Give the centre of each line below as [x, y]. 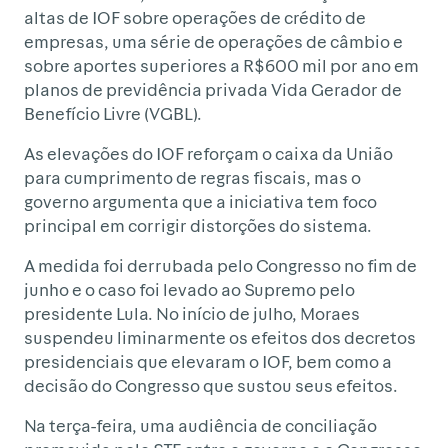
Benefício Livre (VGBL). [113, 113]
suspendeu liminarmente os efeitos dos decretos [220, 337]
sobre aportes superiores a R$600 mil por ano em [221, 65]
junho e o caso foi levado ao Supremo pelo [189, 289]
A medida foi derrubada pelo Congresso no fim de [220, 265]
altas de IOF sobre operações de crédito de [195, 17]
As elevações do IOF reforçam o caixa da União [208, 153]
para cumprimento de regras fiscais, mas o [192, 177]
